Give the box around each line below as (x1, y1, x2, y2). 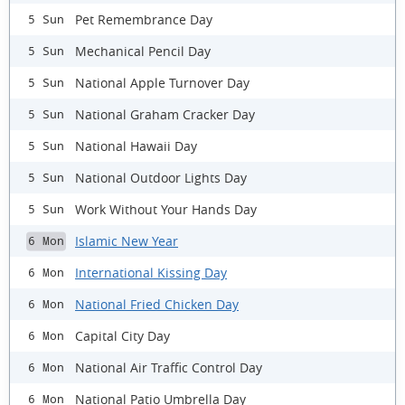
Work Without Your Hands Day (75, 200, 257, 218)
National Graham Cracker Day (75, 105, 255, 123)
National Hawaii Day (75, 137, 197, 155)
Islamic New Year (75, 231, 178, 250)
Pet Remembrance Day (75, 10, 212, 28)
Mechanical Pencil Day (75, 42, 211, 60)
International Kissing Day (75, 263, 227, 281)
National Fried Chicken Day (75, 295, 239, 313)
